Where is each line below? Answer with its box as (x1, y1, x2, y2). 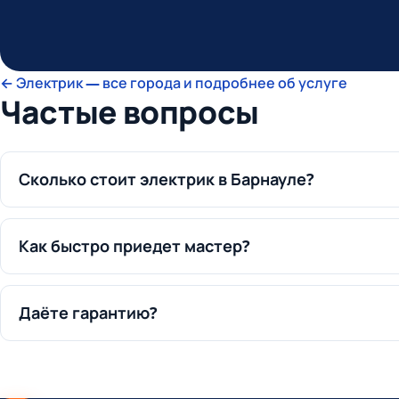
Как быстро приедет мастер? (19, 235, 250, 257)
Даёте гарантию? (19, 302, 158, 324)
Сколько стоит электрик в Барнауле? (19, 168, 314, 191)
